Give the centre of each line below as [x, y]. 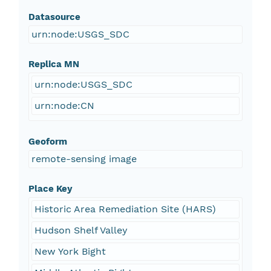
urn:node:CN [64, 106]
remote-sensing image [84, 159]
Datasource [54, 17]
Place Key [50, 189]
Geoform [47, 142]
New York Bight [70, 252]
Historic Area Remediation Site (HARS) [125, 209]
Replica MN [54, 64]
